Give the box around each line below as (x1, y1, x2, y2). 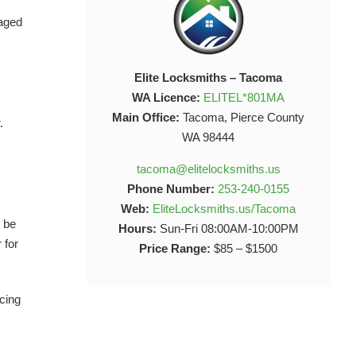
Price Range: (139, 242, 211, 255)
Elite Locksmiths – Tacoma (134, 71, 283, 84)
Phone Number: (127, 182, 215, 195)
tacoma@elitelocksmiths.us (136, 162, 281, 176)
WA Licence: (132, 91, 201, 104)
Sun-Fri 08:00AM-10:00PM (156, 222, 299, 235)
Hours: (118, 222, 157, 235)
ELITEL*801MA (203, 91, 285, 104)
